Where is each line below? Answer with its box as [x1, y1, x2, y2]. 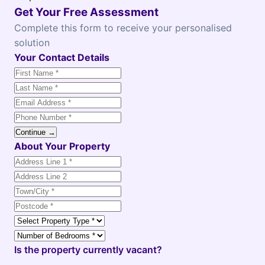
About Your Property [14, 140, 110, 152]
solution [14, 37, 50, 49]
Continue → [15, 128, 56, 137]
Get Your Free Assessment [14, 5, 159, 19]
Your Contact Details [14, 51, 109, 63]
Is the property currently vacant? [14, 244, 162, 256]
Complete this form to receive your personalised [14, 22, 232, 34]
